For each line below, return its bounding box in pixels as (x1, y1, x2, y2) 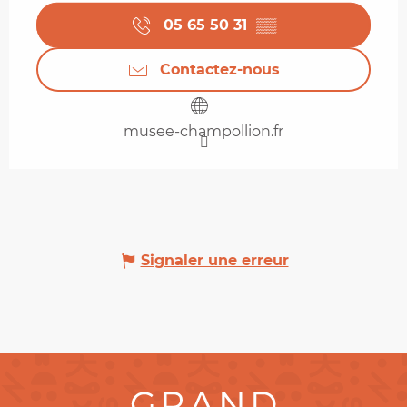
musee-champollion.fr (124, 122, 283, 140)
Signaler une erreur (140, 251, 289, 269)
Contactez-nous (160, 60, 280, 78)
